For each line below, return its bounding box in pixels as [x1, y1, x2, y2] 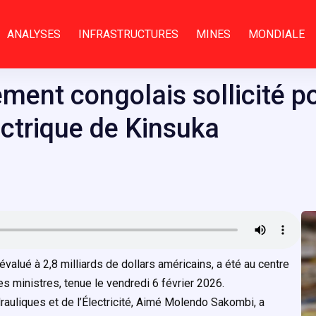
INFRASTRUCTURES [78, 28, 178, 41]
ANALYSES [6, 28, 61, 41]
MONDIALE [248, 28, 305, 41]
